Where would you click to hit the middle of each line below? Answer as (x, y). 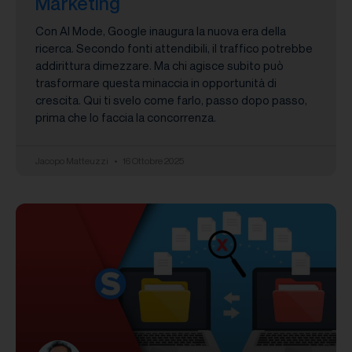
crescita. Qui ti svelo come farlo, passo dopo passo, (171, 99)
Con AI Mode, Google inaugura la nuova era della (161, 30)
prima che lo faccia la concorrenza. (126, 117)
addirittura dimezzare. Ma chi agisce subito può (159, 65)
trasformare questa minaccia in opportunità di (156, 82)
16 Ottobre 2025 (152, 160)
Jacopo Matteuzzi (73, 160)
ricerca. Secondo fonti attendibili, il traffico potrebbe (174, 48)
